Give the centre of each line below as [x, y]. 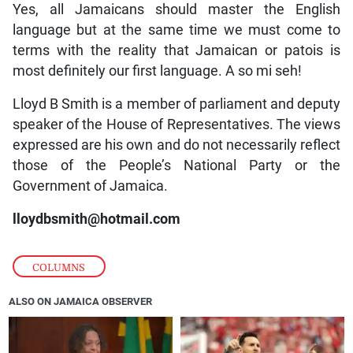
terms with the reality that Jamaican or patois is [176, 50]
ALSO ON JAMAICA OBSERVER [81, 301]
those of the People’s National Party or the [176, 165]
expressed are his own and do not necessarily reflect [176, 145]
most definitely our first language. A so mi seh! [157, 71]
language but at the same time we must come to [176, 30]
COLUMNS [59, 267]
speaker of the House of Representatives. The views [176, 124]
